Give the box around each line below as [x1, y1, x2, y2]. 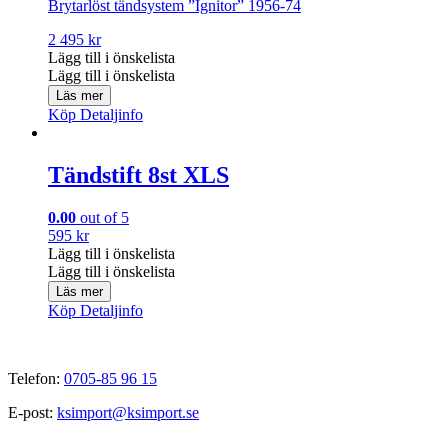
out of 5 [76, 208, 129, 226]
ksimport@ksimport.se [57, 403, 199, 421]
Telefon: [8, 369, 64, 387]
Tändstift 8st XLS [48, 161, 229, 188]
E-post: [8, 403, 57, 421]
